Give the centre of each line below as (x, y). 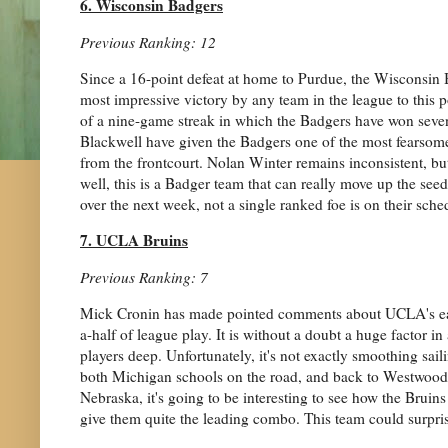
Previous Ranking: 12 (148, 41)
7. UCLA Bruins (134, 240)
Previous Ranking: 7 (144, 276)
